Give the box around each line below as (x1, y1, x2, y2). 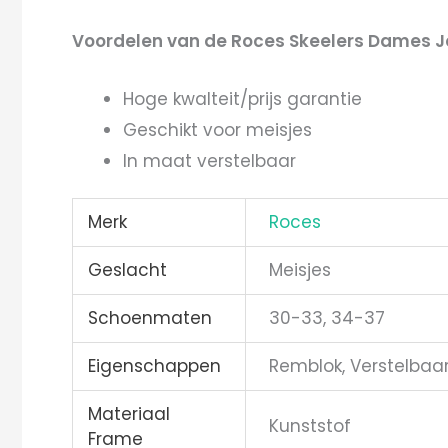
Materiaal (88, 401, 171, 426)
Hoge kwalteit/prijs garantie (123, 87, 362, 112)
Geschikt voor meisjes (123, 118, 312, 143)
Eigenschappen (88, 353, 222, 378)
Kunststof (268, 413, 351, 438)
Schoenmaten (88, 305, 213, 330)
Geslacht (88, 257, 168, 282)
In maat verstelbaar (123, 149, 296, 174)
